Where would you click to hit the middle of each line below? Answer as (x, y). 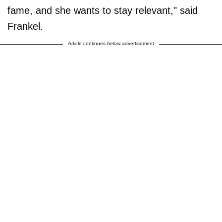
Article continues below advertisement (111, 43)
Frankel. (25, 26)
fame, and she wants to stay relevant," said (103, 10)
